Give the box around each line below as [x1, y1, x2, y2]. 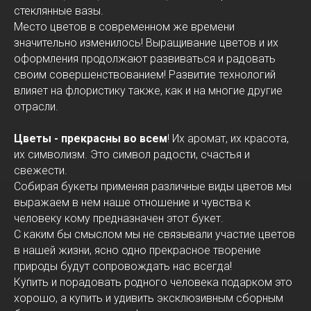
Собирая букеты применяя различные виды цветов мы [14, 179, 292, 193]
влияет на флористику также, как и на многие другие [14, 83, 283, 97]
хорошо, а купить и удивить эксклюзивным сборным [14, 291, 283, 305]
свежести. [14, 163, 67, 177]
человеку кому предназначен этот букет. [14, 211, 224, 225]
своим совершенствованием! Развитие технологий [14, 67, 276, 81]
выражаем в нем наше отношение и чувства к [14, 195, 251, 209]
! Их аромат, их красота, [167, 131, 289, 145]
